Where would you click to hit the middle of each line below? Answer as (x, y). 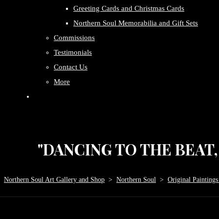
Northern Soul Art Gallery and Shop (54, 180)
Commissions (74, 38)
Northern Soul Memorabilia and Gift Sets (136, 23)
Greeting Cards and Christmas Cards (129, 8)
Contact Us (71, 67)
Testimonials (73, 52)
